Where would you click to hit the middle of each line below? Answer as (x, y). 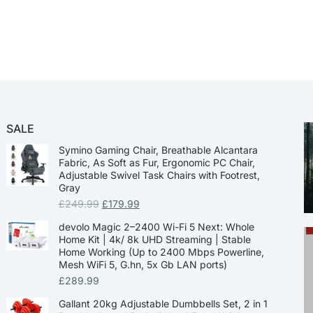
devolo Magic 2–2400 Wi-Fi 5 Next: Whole (156, 227)
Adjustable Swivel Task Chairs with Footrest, (159, 175)
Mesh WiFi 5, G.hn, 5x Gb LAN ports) (143, 264)
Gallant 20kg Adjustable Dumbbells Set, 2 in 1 (163, 304)
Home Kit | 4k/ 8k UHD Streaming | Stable (154, 239)
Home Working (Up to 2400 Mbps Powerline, (161, 252)
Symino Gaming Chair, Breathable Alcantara (158, 150)
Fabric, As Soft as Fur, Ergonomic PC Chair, (156, 162)
